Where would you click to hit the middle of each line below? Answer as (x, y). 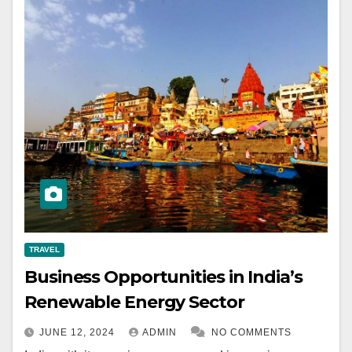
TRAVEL (44, 250)
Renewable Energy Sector (134, 302)
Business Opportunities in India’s (163, 277)
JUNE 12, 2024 (79, 333)
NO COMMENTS (251, 333)
